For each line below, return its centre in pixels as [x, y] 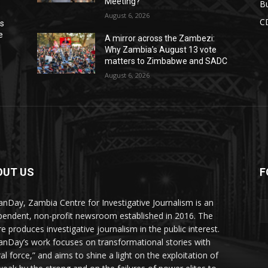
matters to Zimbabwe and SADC [166, 61]
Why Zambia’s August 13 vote [161, 50]
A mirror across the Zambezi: [160, 39]
